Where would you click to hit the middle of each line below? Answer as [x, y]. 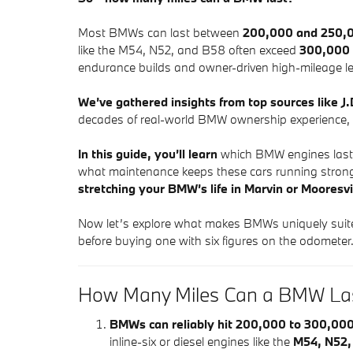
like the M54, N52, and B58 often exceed [189, 50]
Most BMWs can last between [160, 32]
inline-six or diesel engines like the [201, 341]
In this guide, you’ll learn [148, 154]
